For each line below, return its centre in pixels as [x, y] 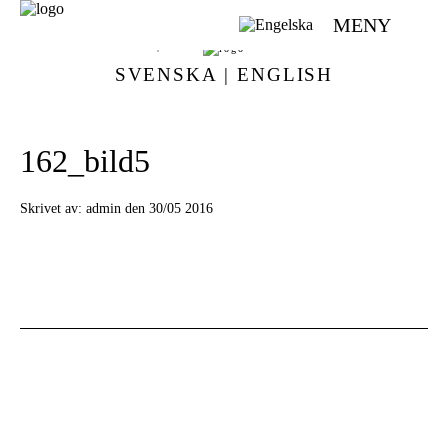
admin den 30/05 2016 [149, 207]
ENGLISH [285, 74]
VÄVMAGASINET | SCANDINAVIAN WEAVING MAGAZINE [224, 46]
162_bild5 [85, 161]
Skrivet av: [51, 207]
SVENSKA [166, 74]
